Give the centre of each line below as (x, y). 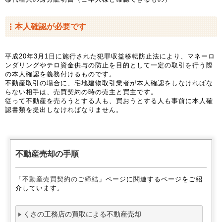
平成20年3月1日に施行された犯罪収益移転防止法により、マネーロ (110, 56)
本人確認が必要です (51, 27)
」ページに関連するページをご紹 (151, 179)
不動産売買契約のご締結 (60, 179)
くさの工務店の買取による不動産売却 (82, 214)
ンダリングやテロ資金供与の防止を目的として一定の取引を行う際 (109, 65)
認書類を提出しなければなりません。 (64, 110)
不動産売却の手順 (47, 154)
